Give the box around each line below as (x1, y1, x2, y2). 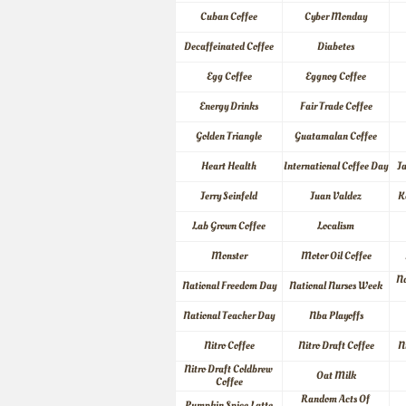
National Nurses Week (289, 278, 382, 294)
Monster (210, 248, 247, 264)
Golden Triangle (196, 129, 262, 144)
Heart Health (201, 159, 256, 174)
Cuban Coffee (200, 9, 257, 24)
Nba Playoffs (308, 308, 363, 324)
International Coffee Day (284, 159, 388, 174)
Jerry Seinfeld (200, 188, 257, 204)
